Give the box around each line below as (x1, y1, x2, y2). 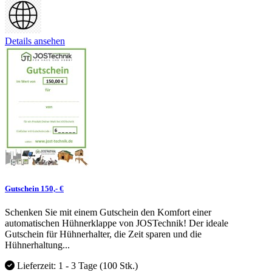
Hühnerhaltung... (5, 240, 70, 251)
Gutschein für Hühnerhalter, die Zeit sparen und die (5, 229, 202, 240)
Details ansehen (5, 35, 65, 46)
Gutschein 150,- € (5, 184, 64, 194)
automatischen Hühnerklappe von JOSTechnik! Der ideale (5, 218, 228, 229)
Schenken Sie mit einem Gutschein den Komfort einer (5, 207, 211, 218)
